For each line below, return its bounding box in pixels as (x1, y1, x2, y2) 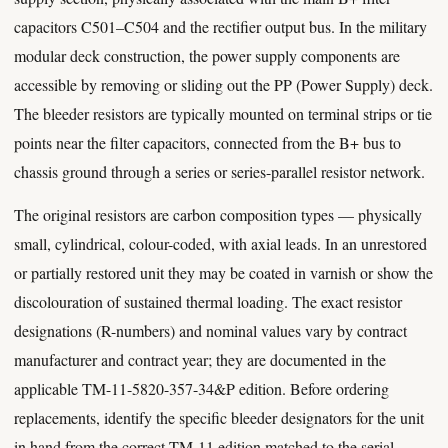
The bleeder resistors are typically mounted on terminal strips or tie (14, 103, 432, 124)
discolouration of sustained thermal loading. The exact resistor (14, 291, 402, 312)
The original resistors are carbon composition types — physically (14, 204, 422, 225)
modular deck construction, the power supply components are (14, 45, 400, 66)
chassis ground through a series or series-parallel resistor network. (14, 161, 425, 182)
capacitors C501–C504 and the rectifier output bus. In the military (14, 16, 427, 37)
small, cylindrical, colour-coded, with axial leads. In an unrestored (14, 233, 427, 254)
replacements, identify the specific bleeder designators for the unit (14, 407, 424, 428)
